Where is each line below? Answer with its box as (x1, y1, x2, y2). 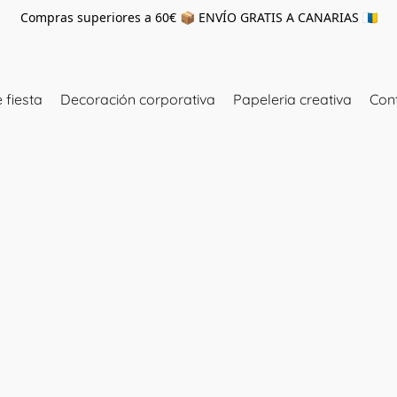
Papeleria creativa (233, 90, 352, 108)
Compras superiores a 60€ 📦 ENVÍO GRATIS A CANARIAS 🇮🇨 (19, 9, 378, 26)
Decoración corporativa (60, 90, 215, 108)
